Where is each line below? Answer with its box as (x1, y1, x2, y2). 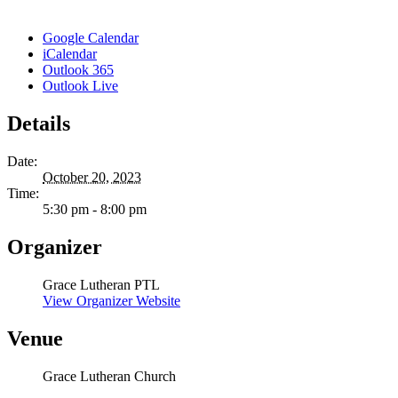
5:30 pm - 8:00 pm (43, 202, 147, 218)
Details (7, 112, 70, 136)
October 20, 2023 (43, 170, 141, 186)
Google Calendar (43, 30, 139, 46)
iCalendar (43, 46, 97, 62)
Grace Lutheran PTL (43, 276, 160, 292)
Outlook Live (43, 78, 118, 94)
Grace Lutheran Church (43, 368, 176, 384)
